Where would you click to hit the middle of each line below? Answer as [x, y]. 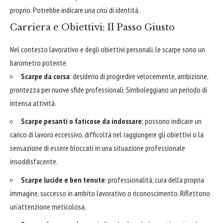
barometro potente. [39, 62]
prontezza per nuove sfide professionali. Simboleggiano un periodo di [109, 89]
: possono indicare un [172, 121]
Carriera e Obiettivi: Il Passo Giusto [92, 28]
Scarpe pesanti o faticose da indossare [81, 121]
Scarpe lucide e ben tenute [63, 179]
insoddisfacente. [34, 162]
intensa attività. [33, 103]
